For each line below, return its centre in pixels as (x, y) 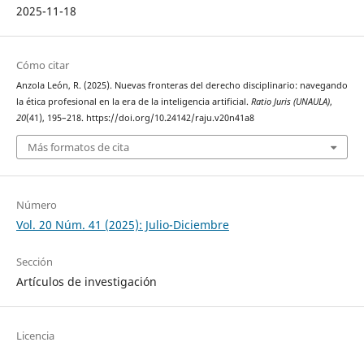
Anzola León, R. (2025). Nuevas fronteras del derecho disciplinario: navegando (182, 86)
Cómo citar (42, 65)
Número (36, 204)
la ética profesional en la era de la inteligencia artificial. (133, 102)
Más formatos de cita (78, 147)
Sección (34, 261)
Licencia (35, 335)
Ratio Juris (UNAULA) (290, 102)
